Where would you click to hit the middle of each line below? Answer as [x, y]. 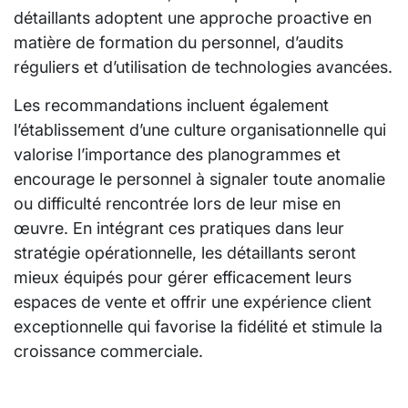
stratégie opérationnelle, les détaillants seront [185, 252]
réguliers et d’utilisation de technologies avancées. [203, 66]
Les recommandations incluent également [171, 105]
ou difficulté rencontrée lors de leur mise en [177, 203]
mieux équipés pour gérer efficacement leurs [183, 277]
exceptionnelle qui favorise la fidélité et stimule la [198, 326]
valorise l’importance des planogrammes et [177, 154]
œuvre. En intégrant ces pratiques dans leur [179, 228]
